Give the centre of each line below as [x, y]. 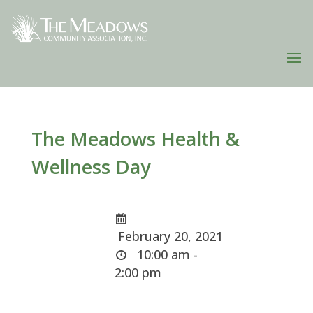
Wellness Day [90, 167]
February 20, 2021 [169, 236]
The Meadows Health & [135, 139]
